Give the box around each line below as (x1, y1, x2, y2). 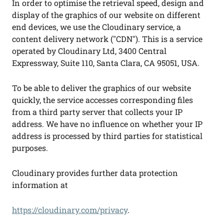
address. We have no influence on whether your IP (12, 118, 202, 129)
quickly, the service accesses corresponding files (12, 94, 193, 105)
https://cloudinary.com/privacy (12, 204, 127, 215)
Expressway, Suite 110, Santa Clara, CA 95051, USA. (12, 57, 199, 68)
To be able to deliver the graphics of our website (12, 82, 191, 93)
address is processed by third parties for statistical (12, 130, 202, 141)
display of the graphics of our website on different (12, 9, 200, 20)
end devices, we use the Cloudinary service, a (12, 21, 181, 32)
